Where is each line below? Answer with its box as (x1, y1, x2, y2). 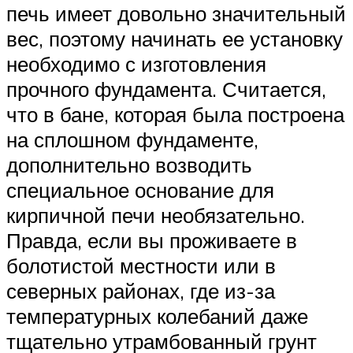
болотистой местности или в (6, 253, 276, 279)
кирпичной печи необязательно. (6, 203, 305, 229)
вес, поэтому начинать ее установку (6, 26, 343, 52)
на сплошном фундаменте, (6, 127, 258, 153)
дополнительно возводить (6, 152, 252, 178)
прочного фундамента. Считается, (6, 76, 326, 102)
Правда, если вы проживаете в (6, 228, 297, 254)
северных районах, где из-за (6, 278, 275, 304)
